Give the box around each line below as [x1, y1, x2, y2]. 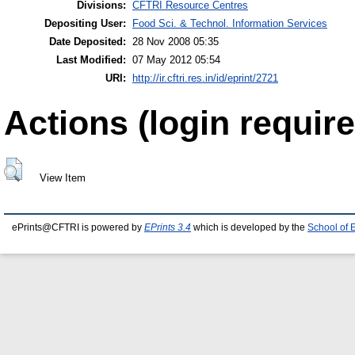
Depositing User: [44, 17, 126, 30]
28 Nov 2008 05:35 [132, 36, 219, 48]
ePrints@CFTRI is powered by [12, 223, 144, 233]
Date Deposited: [49, 36, 126, 48]
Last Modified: [56, 54, 126, 67]
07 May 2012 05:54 [132, 54, 220, 67]
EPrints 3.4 [144, 223, 191, 233]
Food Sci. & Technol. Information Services [132, 17, 327, 30]
